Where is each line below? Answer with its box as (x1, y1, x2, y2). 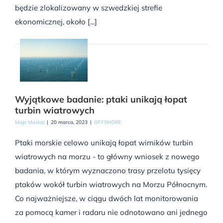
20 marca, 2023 (51, 118, 88, 125)
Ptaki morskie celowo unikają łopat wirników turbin (15, 137, 193, 147)
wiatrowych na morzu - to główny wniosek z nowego (15, 151, 200, 161)
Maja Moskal (15, 118, 44, 125)
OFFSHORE (94, 118, 121, 125)
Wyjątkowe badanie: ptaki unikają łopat (15, 93, 187, 105)
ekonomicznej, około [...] (15, 17, 97, 27)
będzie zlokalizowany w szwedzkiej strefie (15, 3, 162, 13)
